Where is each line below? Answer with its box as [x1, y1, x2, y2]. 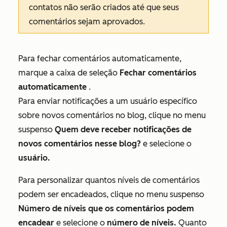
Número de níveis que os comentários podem [18, 204, 194, 213]
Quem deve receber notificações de [55, 125, 192, 134]
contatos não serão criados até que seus [29, 3, 179, 12]
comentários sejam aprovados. [29, 17, 147, 26]
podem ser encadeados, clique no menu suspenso [18, 190, 204, 199]
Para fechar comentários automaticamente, [18, 54, 181, 63]
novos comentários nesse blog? [18, 139, 141, 148]
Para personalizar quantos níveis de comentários [18, 175, 200, 185]
